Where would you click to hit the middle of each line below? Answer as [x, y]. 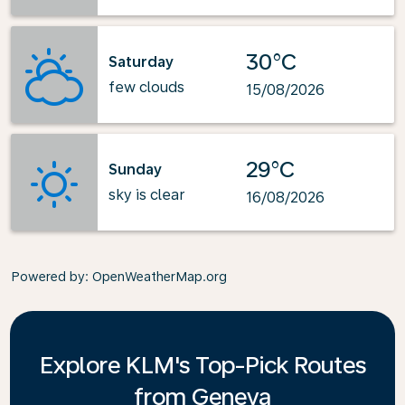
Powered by [48, 277]
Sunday [135, 169]
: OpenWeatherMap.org [156, 277]
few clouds [146, 87]
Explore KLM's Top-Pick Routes [202, 365]
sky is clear [147, 194]
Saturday [141, 61]
